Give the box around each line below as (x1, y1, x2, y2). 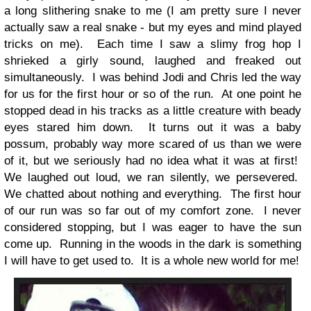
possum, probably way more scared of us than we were (4, 137, 301, 151)
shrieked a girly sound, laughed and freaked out (4, 54, 301, 67)
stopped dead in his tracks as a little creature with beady (4, 104, 301, 117)
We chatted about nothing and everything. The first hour (4, 187, 301, 201)
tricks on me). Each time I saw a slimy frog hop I (4, 37, 301, 51)
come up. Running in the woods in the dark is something (4, 237, 301, 251)
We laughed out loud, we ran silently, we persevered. (4, 171, 301, 184)
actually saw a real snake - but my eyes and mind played (4, 21, 301, 34)
